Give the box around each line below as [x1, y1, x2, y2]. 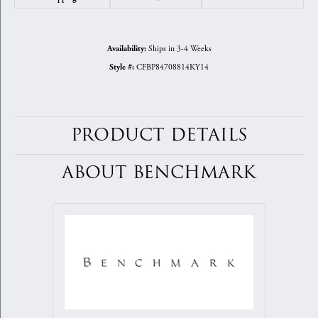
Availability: [106, 44, 146, 55]
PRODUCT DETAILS [70, 123, 248, 148]
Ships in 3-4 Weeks [148, 43, 212, 55]
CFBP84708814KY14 [136, 62, 209, 73]
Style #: [109, 62, 134, 73]
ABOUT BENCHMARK [62, 160, 256, 186]
